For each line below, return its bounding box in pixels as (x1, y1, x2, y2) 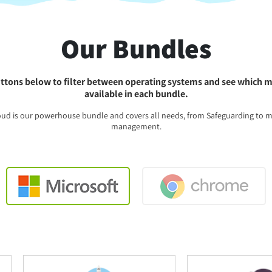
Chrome (188, 175, 220, 188)
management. (110, 121, 161, 132)
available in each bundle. (84, 87, 188, 100)
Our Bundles (61, 30, 211, 66)
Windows (49, 175, 87, 188)
